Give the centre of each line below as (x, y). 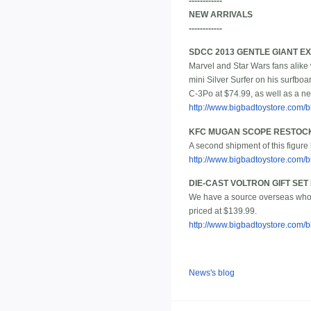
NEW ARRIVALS (221, 15)
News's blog (212, 273)
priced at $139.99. (223, 211)
